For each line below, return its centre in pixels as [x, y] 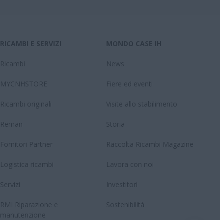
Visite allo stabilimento [142, 104]
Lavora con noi [130, 164]
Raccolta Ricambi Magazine [150, 144]
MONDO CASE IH [134, 43]
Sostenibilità [125, 205]
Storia [115, 124]
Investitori [122, 184]
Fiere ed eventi [129, 84]
